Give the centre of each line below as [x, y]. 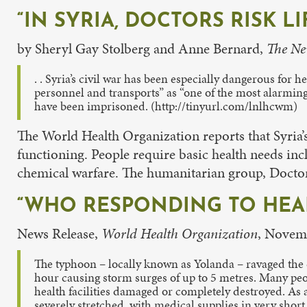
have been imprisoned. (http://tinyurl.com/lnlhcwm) [166, 106]
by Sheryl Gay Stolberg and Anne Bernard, [142, 48]
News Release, [58, 233]
